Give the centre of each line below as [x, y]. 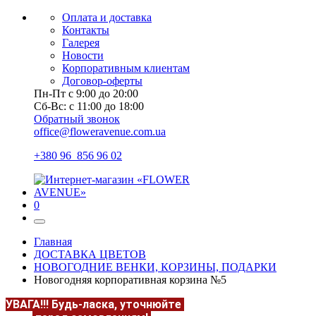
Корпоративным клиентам [126, 68]
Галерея [81, 43]
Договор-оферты [102, 81]
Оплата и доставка [107, 17]
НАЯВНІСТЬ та [224, 304]
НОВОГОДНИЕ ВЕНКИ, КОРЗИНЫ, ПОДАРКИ [155, 267]
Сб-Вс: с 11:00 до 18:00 [89, 106]
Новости [83, 55]
